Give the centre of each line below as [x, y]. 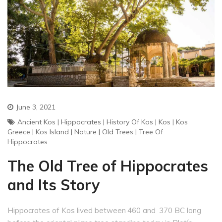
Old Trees [118, 132]
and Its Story [54, 185]
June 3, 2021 [36, 107]
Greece [19, 132]
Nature [85, 132]
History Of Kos [130, 122]
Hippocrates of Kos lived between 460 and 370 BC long [104, 210]
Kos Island [52, 132]
